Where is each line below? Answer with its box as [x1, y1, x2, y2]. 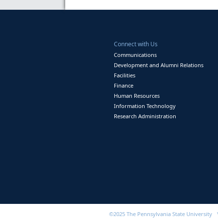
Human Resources [114, 92, 160, 99]
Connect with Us [114, 40, 160, 48]
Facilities [114, 72, 136, 79]
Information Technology [114, 102, 176, 109]
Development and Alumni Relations [114, 61, 204, 69]
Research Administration [114, 112, 177, 120]
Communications [114, 51, 157, 58]
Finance [114, 82, 134, 89]
